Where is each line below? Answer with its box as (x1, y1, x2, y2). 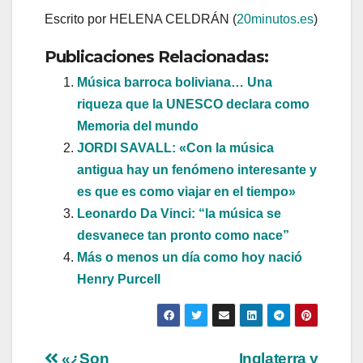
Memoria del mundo (77, 119, 199, 134)
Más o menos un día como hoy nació (77, 250, 302, 265)
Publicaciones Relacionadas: (45, 47, 268, 67)
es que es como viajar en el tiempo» (77, 185, 296, 199)
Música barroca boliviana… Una (77, 75, 272, 90)
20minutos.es (237, 12, 314, 27)
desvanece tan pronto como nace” (77, 228, 289, 243)
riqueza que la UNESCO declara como (77, 97, 310, 112)
